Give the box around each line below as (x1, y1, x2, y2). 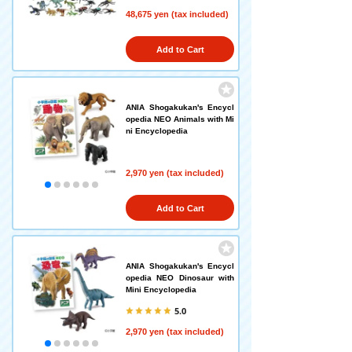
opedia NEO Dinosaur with (126, 273, 234, 282)
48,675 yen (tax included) (126, 9, 229, 19)
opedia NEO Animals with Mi (126, 115, 234, 123)
